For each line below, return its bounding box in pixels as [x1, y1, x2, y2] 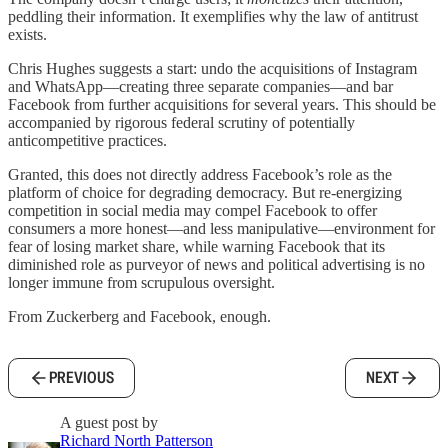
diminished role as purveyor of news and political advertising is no [8, 255, 425, 273]
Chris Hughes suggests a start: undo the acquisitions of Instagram [8, 59, 417, 77]
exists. [8, 25, 47, 43]
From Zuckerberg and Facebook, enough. [8, 307, 271, 325]
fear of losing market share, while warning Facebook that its [8, 237, 385, 255]
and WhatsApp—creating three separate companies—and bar [8, 77, 393, 95]
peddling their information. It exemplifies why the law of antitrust [8, 7, 418, 25]
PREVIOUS [49, 366, 114, 388]
